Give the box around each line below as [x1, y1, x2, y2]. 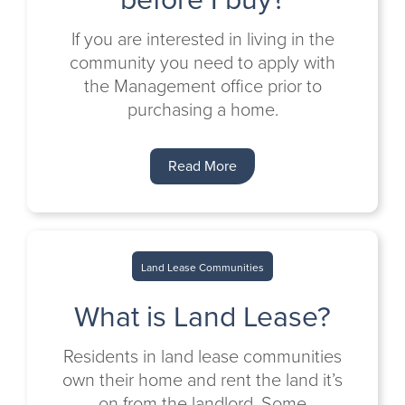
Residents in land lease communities [63, 343, 342, 370]
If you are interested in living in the [71, 25, 334, 52]
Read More [168, 155, 237, 176]
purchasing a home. [127, 96, 278, 123]
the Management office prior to [83, 72, 322, 99]
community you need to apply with [70, 49, 335, 76]
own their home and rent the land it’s [62, 366, 343, 393]
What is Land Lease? [74, 295, 331, 338]
